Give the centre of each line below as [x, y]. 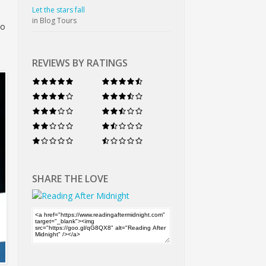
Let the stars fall [59, 9]
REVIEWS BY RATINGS [80, 63]
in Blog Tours [55, 20]
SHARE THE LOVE [70, 178]
